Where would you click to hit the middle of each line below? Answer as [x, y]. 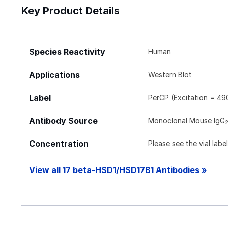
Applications [54, 75]
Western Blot [170, 74]
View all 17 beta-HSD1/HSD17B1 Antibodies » [118, 170]
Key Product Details [70, 10]
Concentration [59, 144]
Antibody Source [63, 121]
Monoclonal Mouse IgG [187, 120]
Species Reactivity [67, 52]
